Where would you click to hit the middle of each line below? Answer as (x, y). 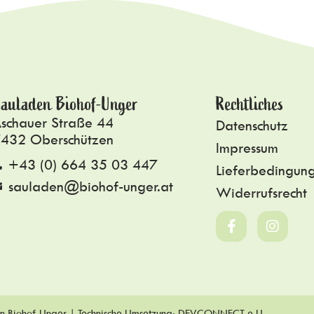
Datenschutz (252, 125)
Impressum (247, 147)
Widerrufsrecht (262, 192)
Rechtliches (250, 104)
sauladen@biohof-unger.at (90, 186)
